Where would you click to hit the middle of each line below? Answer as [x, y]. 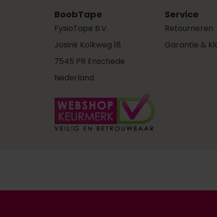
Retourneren [189, 29]
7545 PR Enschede [90, 62]
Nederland [74, 78]
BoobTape [78, 15]
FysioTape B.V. [81, 29]
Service [182, 15]
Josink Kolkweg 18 [88, 45]
